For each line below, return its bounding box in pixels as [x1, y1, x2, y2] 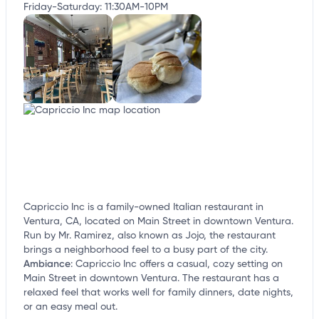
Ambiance [23, 258, 70, 271]
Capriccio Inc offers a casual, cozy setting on [75, 259, 283, 270]
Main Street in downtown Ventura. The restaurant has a [23, 273, 279, 284]
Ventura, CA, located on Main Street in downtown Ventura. [23, 216, 293, 227]
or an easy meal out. [23, 302, 117, 313]
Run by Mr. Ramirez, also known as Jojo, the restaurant [23, 231, 276, 241]
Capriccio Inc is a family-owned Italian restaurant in [23, 202, 263, 213]
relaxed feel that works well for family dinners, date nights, [23, 288, 293, 298]
